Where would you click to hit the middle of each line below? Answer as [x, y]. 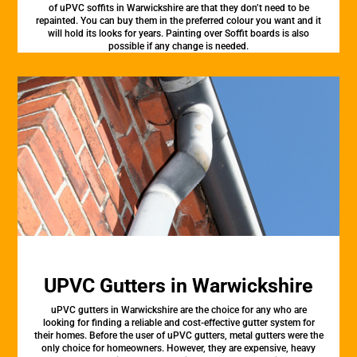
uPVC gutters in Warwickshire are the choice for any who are [178, 310]
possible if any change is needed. [178, 46]
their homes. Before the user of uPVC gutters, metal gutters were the [178, 335]
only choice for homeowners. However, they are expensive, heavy [178, 348]
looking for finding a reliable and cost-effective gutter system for [178, 323]
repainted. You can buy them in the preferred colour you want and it [178, 21]
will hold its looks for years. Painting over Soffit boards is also [178, 33]
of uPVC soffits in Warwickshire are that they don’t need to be [178, 8]
